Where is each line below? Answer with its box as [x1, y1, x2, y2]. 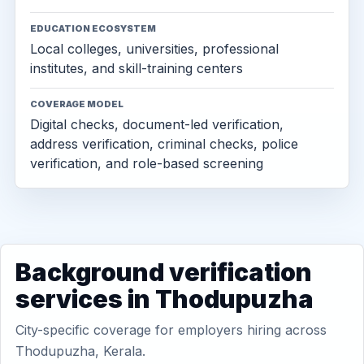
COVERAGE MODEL [30, 98, 123, 110]
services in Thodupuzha [15, 284, 314, 314]
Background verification [15, 258, 312, 287]
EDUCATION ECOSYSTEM [30, 23, 156, 34]
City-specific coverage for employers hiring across [15, 322, 327, 338]
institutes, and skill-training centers [30, 60, 243, 76]
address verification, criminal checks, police [30, 136, 298, 152]
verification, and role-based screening [30, 155, 263, 171]
